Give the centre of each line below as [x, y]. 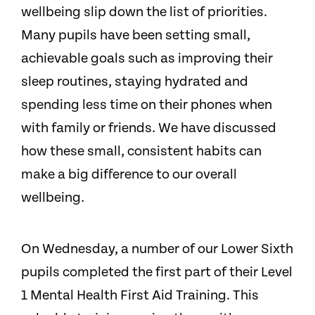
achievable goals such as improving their [147, 58]
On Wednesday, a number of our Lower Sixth [157, 249]
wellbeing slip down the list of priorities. [144, 12]
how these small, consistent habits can [141, 151]
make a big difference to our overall [129, 174]
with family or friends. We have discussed [149, 128]
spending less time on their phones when [147, 105]
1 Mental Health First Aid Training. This [140, 295]
